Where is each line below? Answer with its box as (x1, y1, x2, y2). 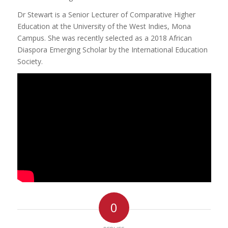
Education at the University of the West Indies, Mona (17, 21, 191, 31)
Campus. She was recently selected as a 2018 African (17, 33, 192, 43)
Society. (17, 56, 43, 66)
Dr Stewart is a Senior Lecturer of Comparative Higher (17, 9, 195, 19)
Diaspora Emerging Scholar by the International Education (17, 44, 208, 54)
